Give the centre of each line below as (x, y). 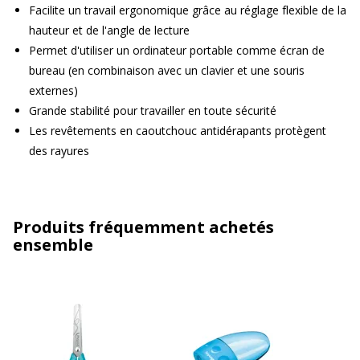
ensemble (53, 244)
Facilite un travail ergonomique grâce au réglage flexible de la (188, 10)
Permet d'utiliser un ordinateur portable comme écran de (177, 50)
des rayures (59, 150)
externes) (53, 90)
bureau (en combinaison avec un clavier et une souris (167, 70)
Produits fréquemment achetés (143, 227)
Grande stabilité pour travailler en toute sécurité (153, 110)
